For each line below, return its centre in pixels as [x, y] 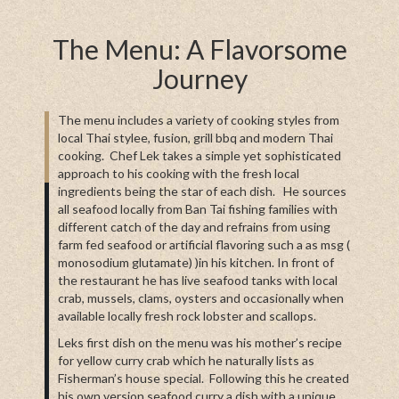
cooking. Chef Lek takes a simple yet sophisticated [199, 155]
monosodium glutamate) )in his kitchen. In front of [196, 262]
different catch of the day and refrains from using [194, 226]
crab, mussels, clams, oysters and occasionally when [201, 297]
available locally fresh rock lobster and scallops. [187, 315]
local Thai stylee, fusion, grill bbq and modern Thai [195, 137]
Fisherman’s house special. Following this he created [204, 378]
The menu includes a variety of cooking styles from [199, 119]
